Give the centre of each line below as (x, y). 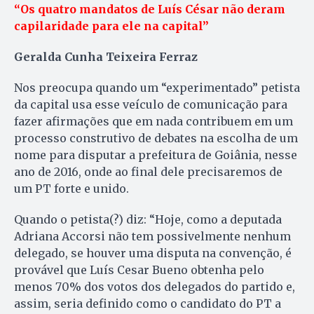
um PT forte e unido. (71, 189)
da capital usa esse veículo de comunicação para (151, 105)
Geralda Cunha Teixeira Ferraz (106, 57)
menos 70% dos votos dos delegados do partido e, (155, 287)
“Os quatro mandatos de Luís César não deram (150, 9)
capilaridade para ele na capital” (111, 26)
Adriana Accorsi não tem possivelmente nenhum (152, 237)
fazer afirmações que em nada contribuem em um (153, 122)
